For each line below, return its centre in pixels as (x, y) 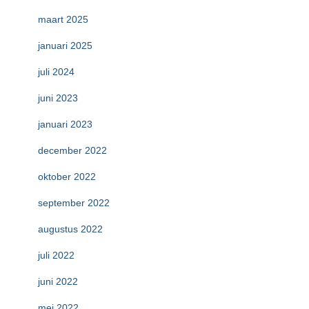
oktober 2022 (67, 177)
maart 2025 (63, 19)
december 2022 (72, 150)
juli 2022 (56, 255)
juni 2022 (58, 281)
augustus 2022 (70, 229)
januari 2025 (65, 46)
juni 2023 (58, 98)
